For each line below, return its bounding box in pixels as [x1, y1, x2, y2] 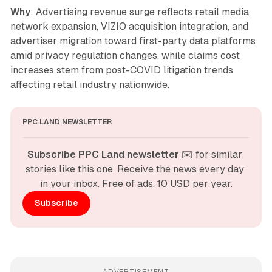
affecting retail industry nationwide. [10, 78, 169, 90]
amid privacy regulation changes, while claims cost [10, 49, 240, 61]
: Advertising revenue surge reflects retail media [30, 5, 249, 18]
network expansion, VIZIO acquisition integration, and [10, 20, 248, 32]
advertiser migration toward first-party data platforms [10, 35, 256, 47]
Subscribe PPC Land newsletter [27, 148, 179, 160]
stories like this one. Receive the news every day [25, 163, 244, 175]
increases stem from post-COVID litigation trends [10, 64, 233, 76]
